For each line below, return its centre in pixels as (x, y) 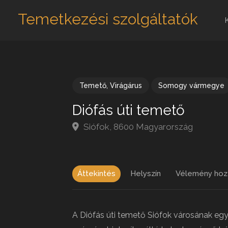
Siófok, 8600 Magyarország (137, 127)
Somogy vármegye (191, 85)
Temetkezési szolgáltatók (108, 19)
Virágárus (126, 85)
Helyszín (146, 174)
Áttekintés (96, 174)
